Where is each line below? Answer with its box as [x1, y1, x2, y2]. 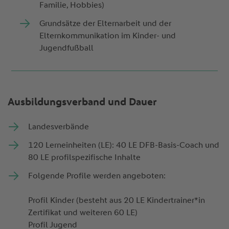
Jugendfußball [39, 43, 96, 53]
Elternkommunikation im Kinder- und [39, 31, 176, 41]
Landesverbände [28, 122, 91, 132]
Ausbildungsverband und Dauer [7, 96, 157, 108]
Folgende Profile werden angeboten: [28, 171, 168, 181]
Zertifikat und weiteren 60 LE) [28, 208, 140, 218]
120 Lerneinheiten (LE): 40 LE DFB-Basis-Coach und [28, 140, 219, 150]
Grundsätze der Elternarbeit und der [39, 18, 172, 29]
